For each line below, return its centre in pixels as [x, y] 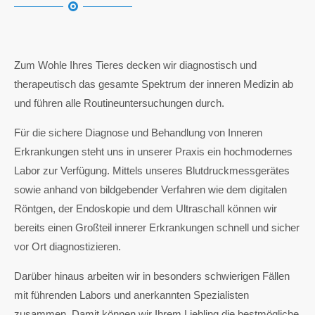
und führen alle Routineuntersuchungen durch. [119, 103]
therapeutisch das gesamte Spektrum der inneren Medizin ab [154, 84]
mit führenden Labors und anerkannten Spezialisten [131, 295]
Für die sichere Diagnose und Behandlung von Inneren [138, 133]
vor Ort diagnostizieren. [67, 246]
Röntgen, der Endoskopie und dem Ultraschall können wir [146, 208]
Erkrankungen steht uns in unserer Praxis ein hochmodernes [153, 152]
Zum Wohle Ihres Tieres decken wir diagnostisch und [135, 65]
